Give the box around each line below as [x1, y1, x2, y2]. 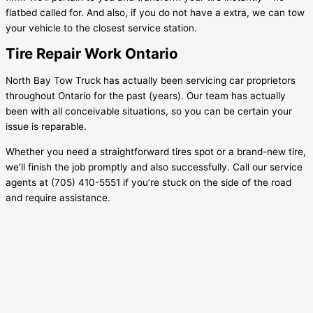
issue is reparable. [6, 120, 87, 132]
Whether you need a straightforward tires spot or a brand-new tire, [6, 145, 306, 157]
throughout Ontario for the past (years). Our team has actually [6, 89, 286, 101]
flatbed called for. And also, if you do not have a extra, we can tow [6, 6, 305, 18]
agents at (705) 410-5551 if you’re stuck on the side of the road [6, 176, 291, 188]
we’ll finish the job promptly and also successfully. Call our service [6, 161, 303, 173]
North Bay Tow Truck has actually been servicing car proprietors [6, 74, 296, 86]
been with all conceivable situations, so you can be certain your [6, 105, 292, 117]
